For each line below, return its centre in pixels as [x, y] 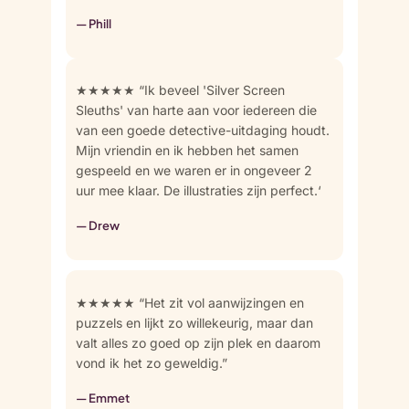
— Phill [93, 24]
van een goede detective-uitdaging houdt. [202, 131]
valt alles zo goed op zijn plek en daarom [198, 342]
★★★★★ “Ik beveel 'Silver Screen [180, 90]
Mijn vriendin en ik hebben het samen [187, 151]
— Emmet [102, 398]
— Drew [97, 226]
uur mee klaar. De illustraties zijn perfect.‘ [198, 191]
